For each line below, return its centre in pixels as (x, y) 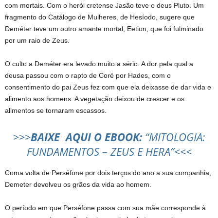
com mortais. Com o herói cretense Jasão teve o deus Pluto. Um (104, 5)
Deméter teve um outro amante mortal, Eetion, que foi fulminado (104, 29)
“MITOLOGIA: (173, 137)
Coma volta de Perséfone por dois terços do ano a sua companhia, (108, 173)
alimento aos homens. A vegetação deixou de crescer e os (95, 99)
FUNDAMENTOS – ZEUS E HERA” (100, 151)
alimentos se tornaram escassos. (56, 110)
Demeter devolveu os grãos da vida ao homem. (78, 184)
